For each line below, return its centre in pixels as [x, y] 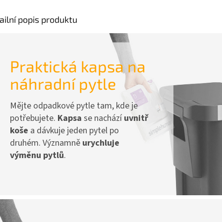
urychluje [101, 143]
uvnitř [136, 118]
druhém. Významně [46, 143]
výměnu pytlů [37, 155]
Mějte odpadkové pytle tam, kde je [74, 106]
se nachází [103, 118]
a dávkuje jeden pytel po [74, 130]
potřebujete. [34, 118]
